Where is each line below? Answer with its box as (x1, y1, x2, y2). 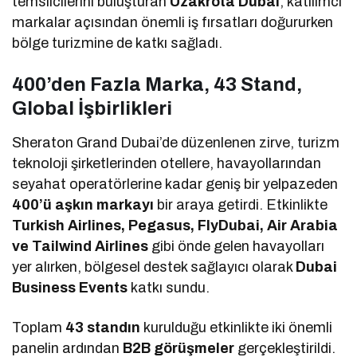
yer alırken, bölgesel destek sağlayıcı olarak (12, 258, 296, 275)
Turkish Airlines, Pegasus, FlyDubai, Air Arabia (12, 217, 339, 233)
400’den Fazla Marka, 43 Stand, (12, 73, 302, 95)
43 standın (65, 319, 141, 335)
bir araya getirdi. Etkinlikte (154, 196, 328, 213)
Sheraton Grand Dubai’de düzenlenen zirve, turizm (12, 134, 340, 151)
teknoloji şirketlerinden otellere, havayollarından (12, 155, 322, 171)
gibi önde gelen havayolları (148, 237, 325, 254)
